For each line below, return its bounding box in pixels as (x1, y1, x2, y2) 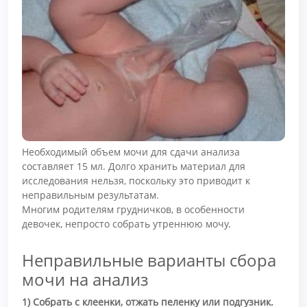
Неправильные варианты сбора (22, 248, 276, 271)
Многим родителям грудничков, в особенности (22, 203, 245, 217)
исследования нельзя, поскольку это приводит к (22, 174, 250, 188)
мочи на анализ (22, 267, 149, 291)
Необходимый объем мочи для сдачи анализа (22, 145, 240, 159)
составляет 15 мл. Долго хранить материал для (22, 160, 245, 173)
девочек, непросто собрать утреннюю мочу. (22, 217, 231, 231)
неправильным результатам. (22, 188, 159, 202)
